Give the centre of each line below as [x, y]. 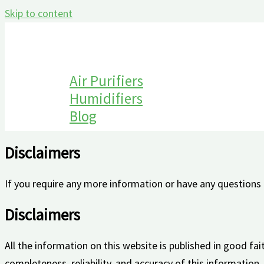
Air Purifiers [106, 81]
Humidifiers [106, 98]
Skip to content [39, 13]
